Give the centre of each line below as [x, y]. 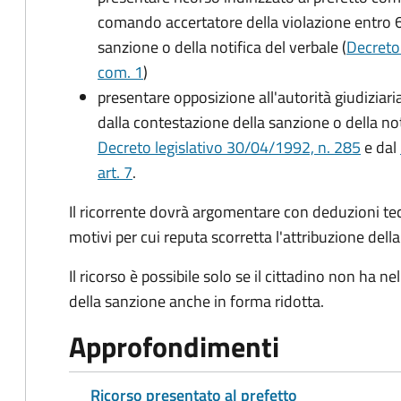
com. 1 [120, 72]
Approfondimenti [174, 346]
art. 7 [115, 172]
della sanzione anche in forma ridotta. [196, 301]
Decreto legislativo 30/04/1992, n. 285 [229, 147]
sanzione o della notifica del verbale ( [222, 47]
